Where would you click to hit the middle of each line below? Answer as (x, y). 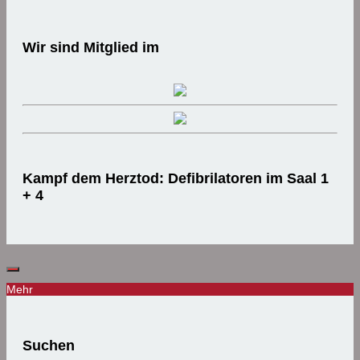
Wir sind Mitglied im (91, 47)
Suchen (49, 346)
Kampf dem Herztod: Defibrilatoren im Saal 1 (176, 179)
